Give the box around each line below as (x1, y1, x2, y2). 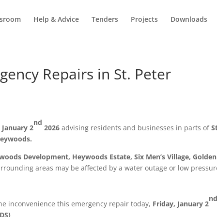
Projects (130, 15, 158, 24)
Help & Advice (33, 15, 79, 24)
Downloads (170, 15, 207, 24)
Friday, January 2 (153, 199, 209, 208)
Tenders (91, 15, 118, 24)
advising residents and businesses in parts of (62, 123, 212, 132)
